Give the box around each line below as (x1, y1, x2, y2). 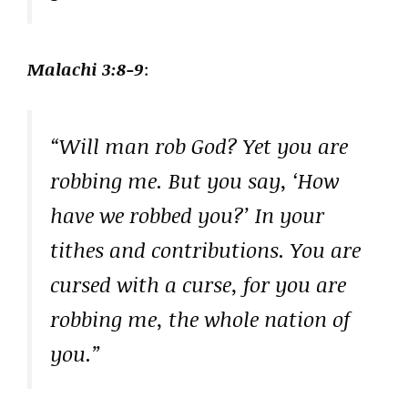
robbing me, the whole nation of (50, 303, 350, 333)
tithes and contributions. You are (50, 234, 361, 264)
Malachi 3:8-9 (27, 57, 144, 82)
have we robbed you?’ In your (50, 199, 324, 229)
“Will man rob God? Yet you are (50, 130, 348, 160)
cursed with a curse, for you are (50, 269, 346, 299)
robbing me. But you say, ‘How (50, 165, 339, 195)
